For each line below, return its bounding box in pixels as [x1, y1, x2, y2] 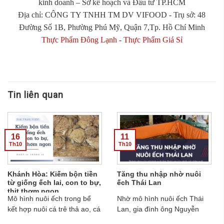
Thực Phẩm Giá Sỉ [123, 35, 182, 44]
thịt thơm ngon [7, 187, 59, 195]
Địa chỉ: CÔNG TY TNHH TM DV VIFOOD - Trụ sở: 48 [18, 10, 205, 19]
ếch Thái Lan [117, 179, 162, 187]
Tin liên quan [7, 89, 63, 100]
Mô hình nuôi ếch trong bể [7, 194, 91, 202]
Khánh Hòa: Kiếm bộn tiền [7, 170, 97, 178]
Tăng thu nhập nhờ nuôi [117, 170, 201, 178]
